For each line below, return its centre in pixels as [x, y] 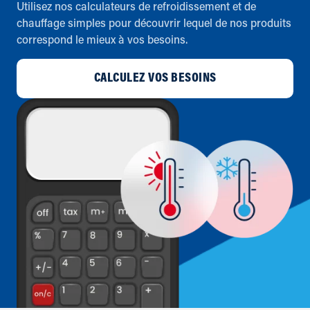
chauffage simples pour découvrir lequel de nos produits [154, 24]
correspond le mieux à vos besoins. [102, 40]
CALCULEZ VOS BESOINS [155, 79]
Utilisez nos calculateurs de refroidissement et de [136, 7]
